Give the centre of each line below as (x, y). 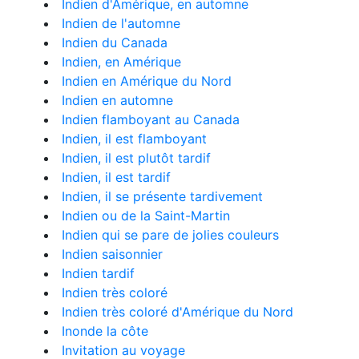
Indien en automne (117, 100)
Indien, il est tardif (116, 177)
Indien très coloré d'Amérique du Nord (177, 312)
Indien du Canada (115, 42)
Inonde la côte (105, 331)
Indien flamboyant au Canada (151, 119)
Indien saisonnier (112, 254)
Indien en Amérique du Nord (147, 81)
